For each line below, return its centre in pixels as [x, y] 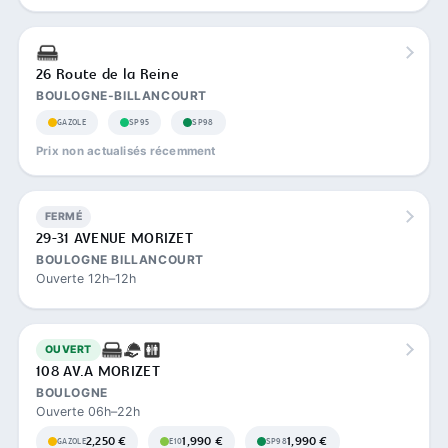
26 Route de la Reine [107, 74]
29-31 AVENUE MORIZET [114, 238]
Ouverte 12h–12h [86, 278]
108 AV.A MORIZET [98, 371]
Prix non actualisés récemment [126, 150]
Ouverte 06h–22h [88, 411]
